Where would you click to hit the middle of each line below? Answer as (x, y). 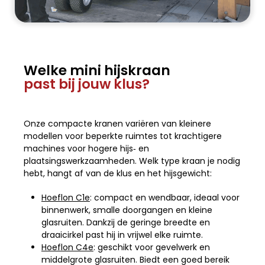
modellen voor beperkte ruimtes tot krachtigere (122, 136)
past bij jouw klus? (86, 84)
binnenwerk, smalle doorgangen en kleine (127, 210)
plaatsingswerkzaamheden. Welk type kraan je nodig (132, 161)
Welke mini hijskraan (97, 70)
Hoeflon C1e (65, 197)
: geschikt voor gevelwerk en (151, 247)
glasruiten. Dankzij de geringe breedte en (125, 222)
